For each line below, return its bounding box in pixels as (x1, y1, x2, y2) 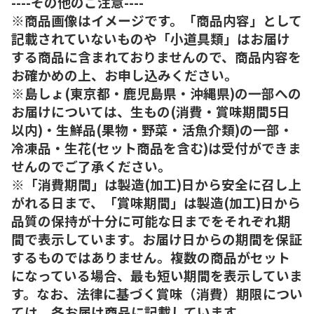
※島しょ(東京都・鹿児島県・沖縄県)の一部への (11, 83, 301, 102)
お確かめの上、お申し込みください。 (11, 64, 238, 84)
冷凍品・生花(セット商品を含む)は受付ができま (11, 137, 301, 157)
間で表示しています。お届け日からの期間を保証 (11, 228, 302, 248)
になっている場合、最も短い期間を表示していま (11, 265, 303, 285)
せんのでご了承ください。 (11, 156, 171, 175)
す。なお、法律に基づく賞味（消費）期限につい (11, 283, 303, 303)
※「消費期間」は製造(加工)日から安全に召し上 (11, 174, 301, 193)
